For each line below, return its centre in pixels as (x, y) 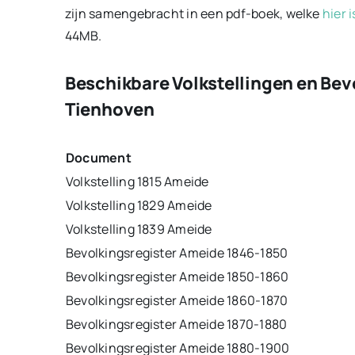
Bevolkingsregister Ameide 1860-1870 (177, 300)
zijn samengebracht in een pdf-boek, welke (193, 14)
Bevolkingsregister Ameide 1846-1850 (177, 252)
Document (98, 157)
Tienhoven (109, 109)
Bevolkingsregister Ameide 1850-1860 (177, 276)
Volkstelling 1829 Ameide (139, 205)
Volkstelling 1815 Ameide (137, 181)
